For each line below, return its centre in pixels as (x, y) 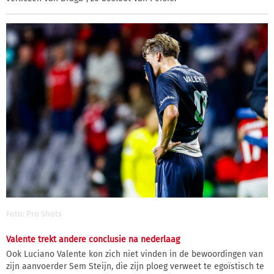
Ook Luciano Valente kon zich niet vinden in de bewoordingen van (135, 254)
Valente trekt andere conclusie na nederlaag (93, 239)
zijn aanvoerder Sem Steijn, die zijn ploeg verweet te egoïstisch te (135, 266)
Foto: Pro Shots (34, 214)
